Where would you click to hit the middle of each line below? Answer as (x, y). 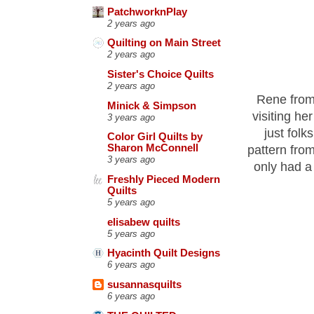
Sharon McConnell (153, 148)
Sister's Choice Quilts (161, 74)
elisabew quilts (144, 222)
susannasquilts (144, 284)
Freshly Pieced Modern (164, 179)
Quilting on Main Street (164, 43)
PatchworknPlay (147, 12)
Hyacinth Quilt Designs (164, 253)
